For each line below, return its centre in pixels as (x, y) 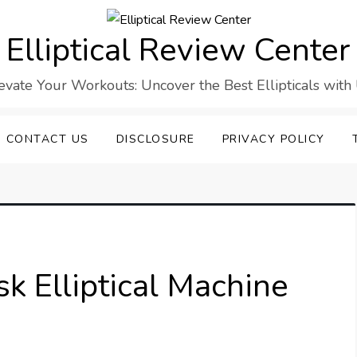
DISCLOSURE (155, 139)
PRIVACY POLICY (273, 139)
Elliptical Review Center (178, 51)
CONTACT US (47, 139)
